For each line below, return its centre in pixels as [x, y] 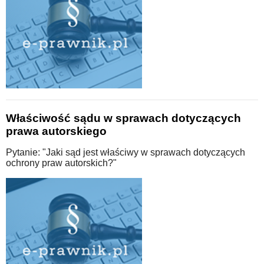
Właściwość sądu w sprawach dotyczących [123, 118]
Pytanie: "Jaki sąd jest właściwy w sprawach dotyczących [126, 152]
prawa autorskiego [56, 131]
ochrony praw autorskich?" [61, 163]
